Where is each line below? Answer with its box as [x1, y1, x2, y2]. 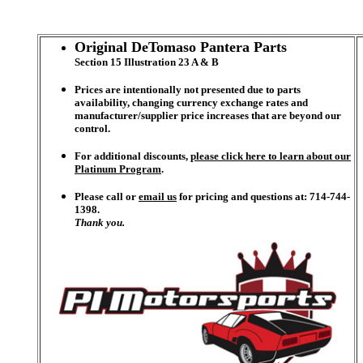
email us [139, 190, 177, 203]
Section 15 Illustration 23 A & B [75, 56, 219, 68]
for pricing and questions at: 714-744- [177, 190, 350, 203]
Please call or [75, 190, 139, 203]
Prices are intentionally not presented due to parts [75, 83, 301, 96]
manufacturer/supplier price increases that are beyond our [75, 109, 341, 122]
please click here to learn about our [190, 150, 351, 162]
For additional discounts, [75, 150, 190, 162]
